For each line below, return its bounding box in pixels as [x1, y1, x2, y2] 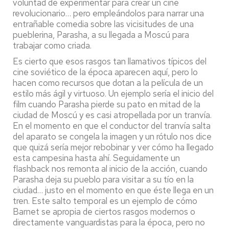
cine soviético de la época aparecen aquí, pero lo [13, 66, 198, 78]
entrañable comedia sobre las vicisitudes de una [13, 18, 194, 30]
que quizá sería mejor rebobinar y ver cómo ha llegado [13, 141, 214, 153]
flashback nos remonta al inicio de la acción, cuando [13, 163, 208, 174]
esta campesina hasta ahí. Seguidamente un [13, 152, 180, 164]
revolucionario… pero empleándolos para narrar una [13, 7, 204, 19]
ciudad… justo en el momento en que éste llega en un [13, 184, 214, 196]
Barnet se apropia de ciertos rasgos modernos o [13, 205, 195, 217]
